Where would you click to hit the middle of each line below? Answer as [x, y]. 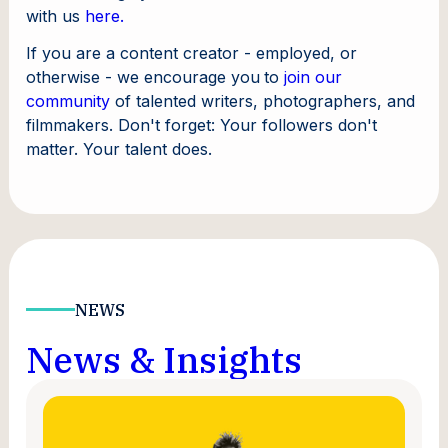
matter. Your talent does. [119, 149]
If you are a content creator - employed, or [192, 53]
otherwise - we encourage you [143, 77]
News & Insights [164, 359]
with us [56, 16]
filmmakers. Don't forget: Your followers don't [202, 125]
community [68, 101]
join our [311, 77]
